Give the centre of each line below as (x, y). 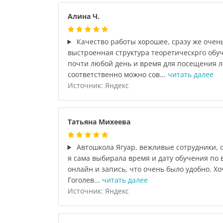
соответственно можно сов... (117, 74)
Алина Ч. (83, 16)
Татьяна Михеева (99, 122)
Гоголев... (85, 180)
